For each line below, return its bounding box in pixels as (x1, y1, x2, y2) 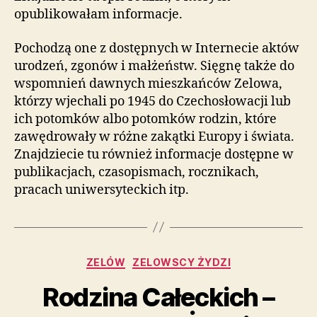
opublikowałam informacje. (14, 6, 183, 23)
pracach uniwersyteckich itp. (14, 181, 189, 198)
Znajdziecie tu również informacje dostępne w (14, 146, 294, 163)
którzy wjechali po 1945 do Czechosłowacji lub (14, 93, 291, 110)
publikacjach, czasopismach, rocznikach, (14, 163, 259, 180)
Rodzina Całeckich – (42, 282, 275, 313)
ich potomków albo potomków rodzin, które (14, 110, 277, 127)
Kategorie (158, 251, 214, 267)
